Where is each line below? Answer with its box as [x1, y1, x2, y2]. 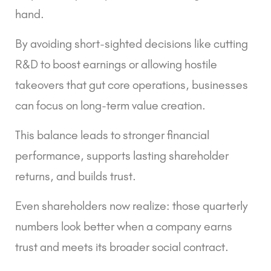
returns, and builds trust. [15, 169, 139, 184]
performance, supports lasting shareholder [15, 148, 229, 163]
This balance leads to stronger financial [15, 128, 209, 143]
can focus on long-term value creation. [15, 98, 206, 113]
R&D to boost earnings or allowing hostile [15, 57, 217, 72]
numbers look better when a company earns [15, 219, 232, 234]
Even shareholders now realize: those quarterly [15, 198, 248, 214]
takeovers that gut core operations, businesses [15, 77, 248, 93]
